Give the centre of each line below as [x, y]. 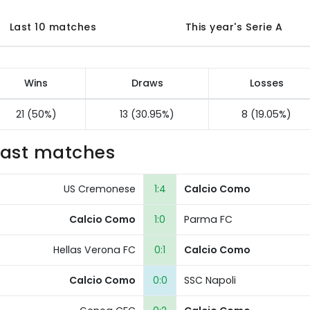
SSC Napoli [210, 281]
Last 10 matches [53, 27]
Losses [266, 83]
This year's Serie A [234, 27]
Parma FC [208, 220]
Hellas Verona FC [95, 250]
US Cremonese [100, 189]
